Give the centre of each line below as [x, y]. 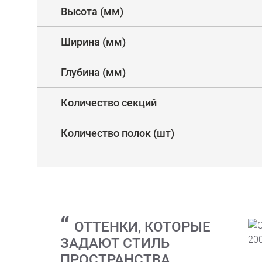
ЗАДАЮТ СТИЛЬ [115, 243]
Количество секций [109, 103]
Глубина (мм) [93, 72]
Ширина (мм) [93, 42]
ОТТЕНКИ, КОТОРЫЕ [142, 227]
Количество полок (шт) [118, 133]
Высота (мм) [92, 11]
